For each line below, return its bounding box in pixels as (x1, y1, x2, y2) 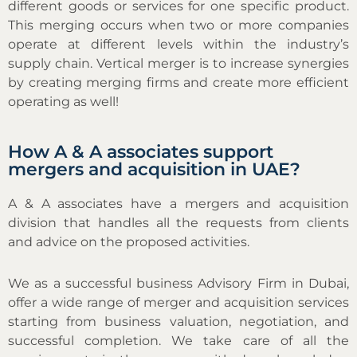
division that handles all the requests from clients (8, 214, 349, 230)
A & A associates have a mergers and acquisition (8, 195, 349, 211)
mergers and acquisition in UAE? (8, 158, 300, 180)
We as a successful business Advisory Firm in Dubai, (8, 275, 349, 291)
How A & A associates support (8, 140, 273, 163)
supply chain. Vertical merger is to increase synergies (8, 55, 349, 71)
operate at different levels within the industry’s (8, 36, 349, 52)
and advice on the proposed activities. (8, 233, 249, 249)
